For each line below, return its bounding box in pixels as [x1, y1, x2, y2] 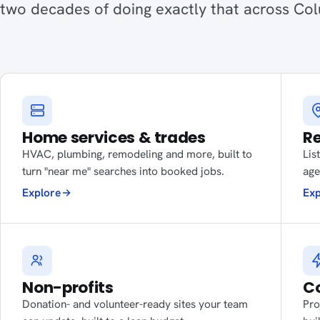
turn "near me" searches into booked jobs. [22, 163, 225, 179]
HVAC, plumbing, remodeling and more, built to [22, 146, 253, 161]
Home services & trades [22, 126, 206, 149]
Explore [22, 185, 61, 201]
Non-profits [22, 276, 114, 299]
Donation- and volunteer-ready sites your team [22, 296, 249, 311]
